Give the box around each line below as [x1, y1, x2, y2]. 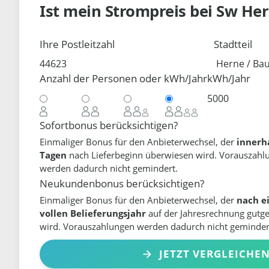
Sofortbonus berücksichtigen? [40, 118, 178, 132]
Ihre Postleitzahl [40, 37, 115, 51]
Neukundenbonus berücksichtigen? [40, 176, 205, 190]
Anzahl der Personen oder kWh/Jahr [40, 71, 208, 86]
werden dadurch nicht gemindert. [40, 162, 178, 174]
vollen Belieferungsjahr [40, 207, 147, 220]
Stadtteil [214, 37, 253, 51]
